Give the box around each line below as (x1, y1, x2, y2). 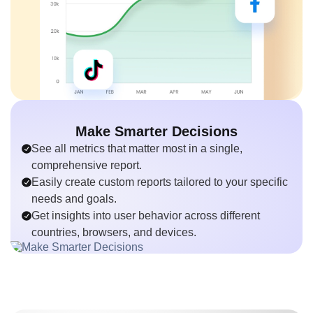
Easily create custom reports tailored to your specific (31, 175, 288, 188)
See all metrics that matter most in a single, (31, 142, 242, 154)
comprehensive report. (31, 159, 142, 171)
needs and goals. (31, 192, 117, 205)
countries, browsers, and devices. (31, 226, 196, 238)
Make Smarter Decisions (75, 123, 238, 139)
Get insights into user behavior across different (31, 209, 260, 221)
